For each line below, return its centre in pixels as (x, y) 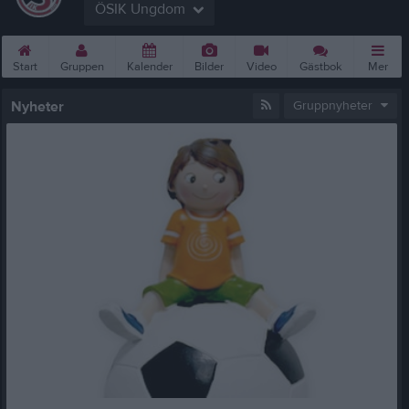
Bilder (210, 67)
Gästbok (320, 67)
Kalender (149, 67)
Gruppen (82, 67)
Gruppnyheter (333, 106)
